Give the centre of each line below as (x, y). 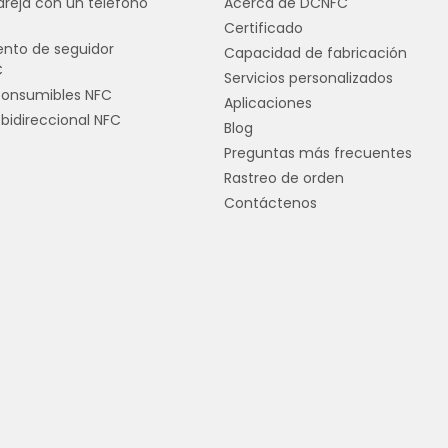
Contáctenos (271, 202)
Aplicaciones (268, 102)
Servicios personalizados (309, 77)
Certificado (264, 27)
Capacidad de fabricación (316, 52)
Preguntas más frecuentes (318, 152)
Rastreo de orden (284, 177)
